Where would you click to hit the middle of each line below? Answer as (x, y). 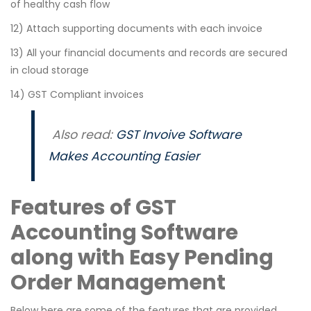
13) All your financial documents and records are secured (149, 53)
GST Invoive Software (179, 135)
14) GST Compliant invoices (77, 95)
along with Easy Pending (142, 258)
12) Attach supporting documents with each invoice (136, 29)
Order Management (118, 283)
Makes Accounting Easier (124, 157)
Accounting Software (124, 233)
